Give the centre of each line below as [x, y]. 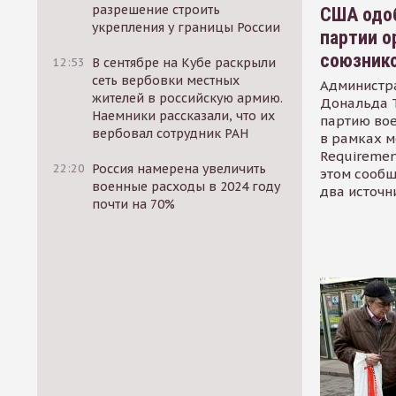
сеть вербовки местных [166, 80]
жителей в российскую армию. [188, 98]
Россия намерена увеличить [179, 169]
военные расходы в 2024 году [187, 187]
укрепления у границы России [187, 27]
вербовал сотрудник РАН [171, 133]
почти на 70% [134, 204]
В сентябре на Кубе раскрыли [184, 63]
